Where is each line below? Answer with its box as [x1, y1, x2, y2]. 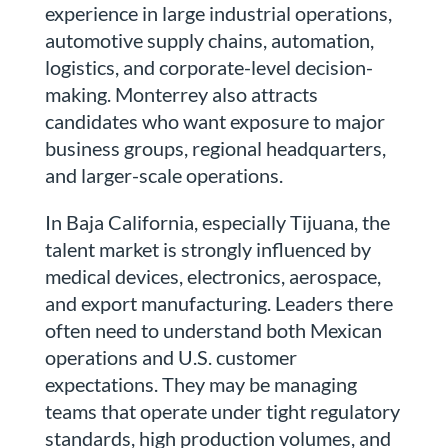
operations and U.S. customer [44, 345, 297, 370]
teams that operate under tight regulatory [44, 399, 400, 424]
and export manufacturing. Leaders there [44, 291, 393, 316]
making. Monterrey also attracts [44, 82, 318, 107]
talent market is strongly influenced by [44, 237, 371, 262]
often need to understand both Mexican [44, 318, 382, 343]
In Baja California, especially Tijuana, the [44, 210, 390, 235]
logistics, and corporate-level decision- [44, 55, 373, 80]
